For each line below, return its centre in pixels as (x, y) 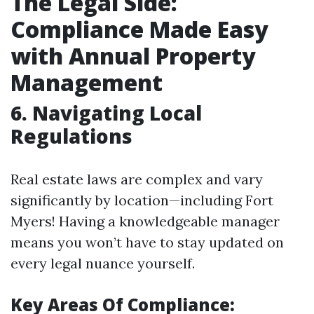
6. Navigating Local (106, 113)
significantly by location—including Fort (142, 200)
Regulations (71, 136)
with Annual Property (133, 56)
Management (87, 82)
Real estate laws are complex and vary (137, 179)
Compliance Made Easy (139, 29)
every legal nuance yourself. (103, 263)
